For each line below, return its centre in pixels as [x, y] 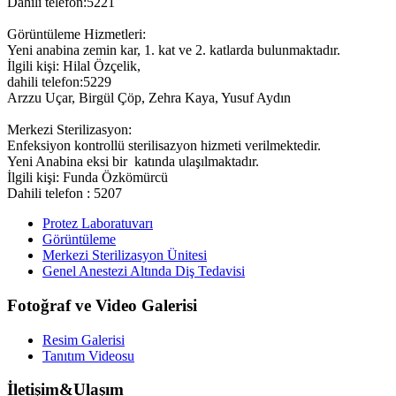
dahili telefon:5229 [59, 82]
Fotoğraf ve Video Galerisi [102, 305]
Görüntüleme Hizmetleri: [76, 34]
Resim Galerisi [84, 339]
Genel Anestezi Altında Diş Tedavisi [144, 271]
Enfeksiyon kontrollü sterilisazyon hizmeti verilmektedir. [164, 146]
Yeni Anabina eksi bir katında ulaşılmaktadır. [133, 162]
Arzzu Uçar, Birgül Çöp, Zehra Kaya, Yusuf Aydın [149, 98]
